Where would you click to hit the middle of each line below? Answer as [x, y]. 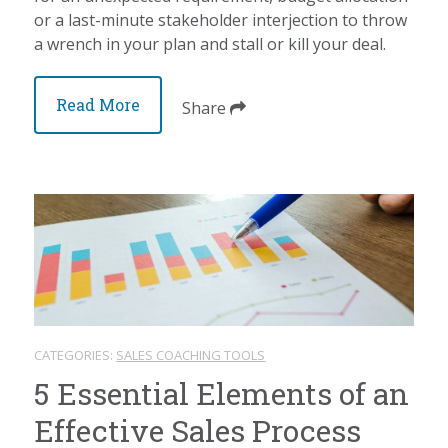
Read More [98, 104]
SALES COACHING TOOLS [191, 355]
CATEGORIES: [75, 355]
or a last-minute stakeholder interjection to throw [221, 19]
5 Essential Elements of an [222, 394]
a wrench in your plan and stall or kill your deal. [210, 43]
